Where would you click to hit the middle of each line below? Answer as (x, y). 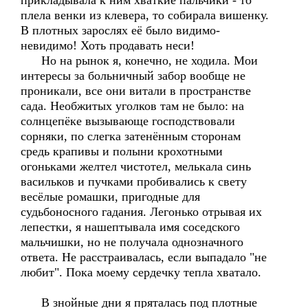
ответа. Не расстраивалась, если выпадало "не (144, 257)
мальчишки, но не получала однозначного (132, 242)
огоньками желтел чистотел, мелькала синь (136, 166)
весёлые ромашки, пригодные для (110, 197)
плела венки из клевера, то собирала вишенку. (145, 15)
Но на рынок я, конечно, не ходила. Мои (139, 60)
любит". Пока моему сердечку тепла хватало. (141, 272)
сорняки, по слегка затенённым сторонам (131, 136)
